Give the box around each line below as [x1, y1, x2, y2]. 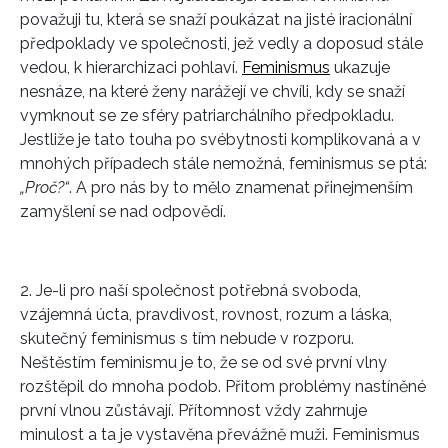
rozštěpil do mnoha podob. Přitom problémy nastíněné [20, 377, 426, 397]
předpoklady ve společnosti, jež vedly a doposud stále [20, 34, 423, 54]
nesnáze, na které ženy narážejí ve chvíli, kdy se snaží [20, 82, 405, 102]
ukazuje [330, 58, 390, 78]
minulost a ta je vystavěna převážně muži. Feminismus [20, 425, 420, 445]
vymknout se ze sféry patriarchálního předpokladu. [20, 106, 394, 126]
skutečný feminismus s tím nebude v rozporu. [20, 329, 354, 349]
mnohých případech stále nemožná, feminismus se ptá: [20, 154, 427, 174]
